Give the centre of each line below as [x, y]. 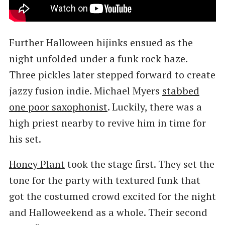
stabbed [181, 91]
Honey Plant [37, 164]
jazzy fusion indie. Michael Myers [85, 91]
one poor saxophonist [58, 107]
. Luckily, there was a [154, 107]
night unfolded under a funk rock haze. [98, 59]
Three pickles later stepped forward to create [112, 75]
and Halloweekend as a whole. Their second [108, 212]
